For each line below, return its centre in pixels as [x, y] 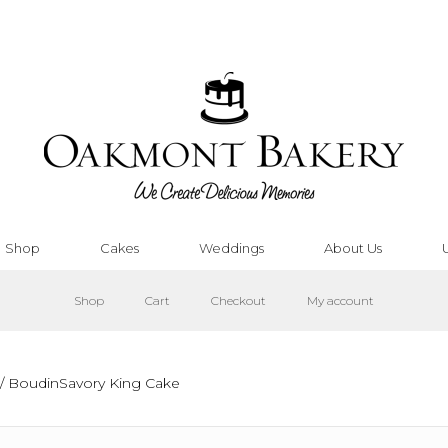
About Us [353, 248]
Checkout [238, 300]
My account [340, 300]
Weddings [231, 248]
